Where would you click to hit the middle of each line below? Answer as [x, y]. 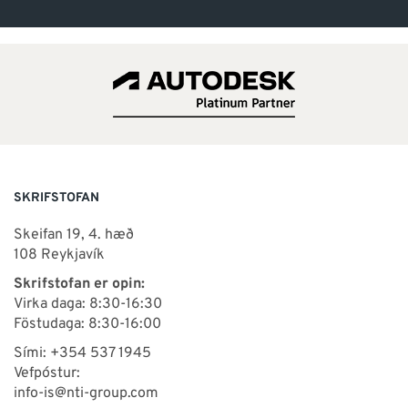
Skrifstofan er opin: [79, 284]
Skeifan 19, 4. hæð [74, 235]
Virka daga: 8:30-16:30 [88, 304]
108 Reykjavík [59, 255]
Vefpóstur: [47, 373]
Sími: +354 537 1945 [82, 353]
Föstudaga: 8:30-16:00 [87, 324]
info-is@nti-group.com [86, 393]
